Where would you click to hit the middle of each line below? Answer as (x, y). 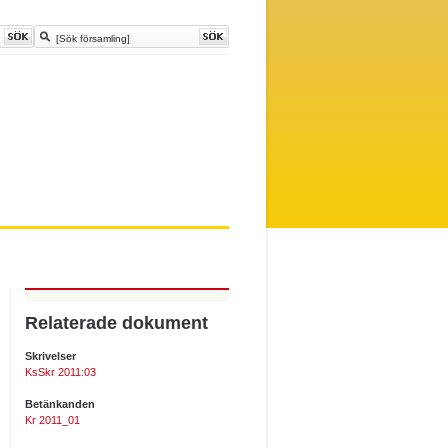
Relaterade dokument (116, 323)
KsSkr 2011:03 (60, 372)
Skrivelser (50, 356)
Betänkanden (60, 404)
